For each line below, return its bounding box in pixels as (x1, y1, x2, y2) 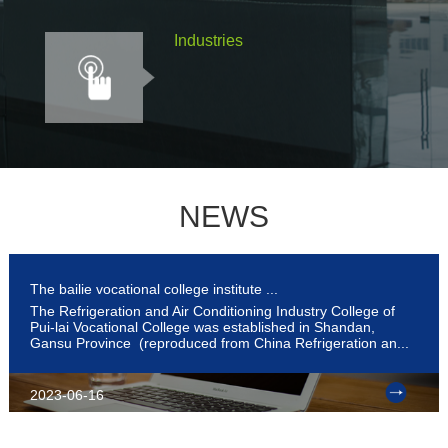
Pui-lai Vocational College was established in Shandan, (30, 319, 376, 336)
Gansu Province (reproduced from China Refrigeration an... (30, 335, 410, 352)
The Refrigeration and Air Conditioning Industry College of (30, 303, 396, 320)
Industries (173, 31, 243, 49)
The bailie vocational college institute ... (30, 281, 279, 298)
